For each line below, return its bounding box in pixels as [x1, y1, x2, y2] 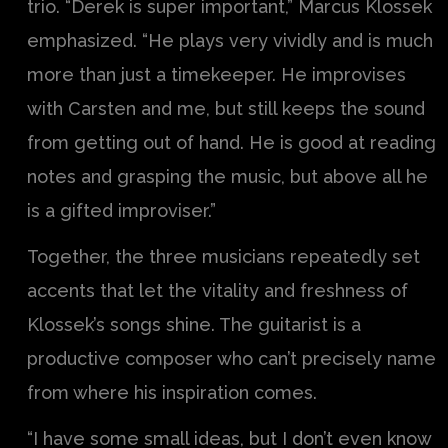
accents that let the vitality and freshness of [27, 279, 408, 301]
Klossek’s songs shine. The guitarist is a [27, 313, 361, 335]
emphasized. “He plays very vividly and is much [27, 29, 433, 51]
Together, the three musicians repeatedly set [27, 245, 420, 267]
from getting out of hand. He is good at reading [27, 131, 436, 153]
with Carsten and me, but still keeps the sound [27, 97, 425, 119]
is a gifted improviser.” [27, 199, 216, 221]
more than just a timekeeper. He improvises [27, 63, 406, 85]
